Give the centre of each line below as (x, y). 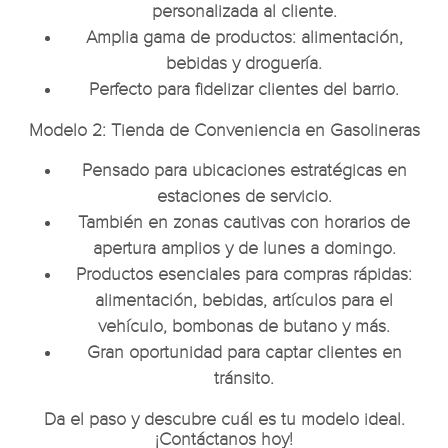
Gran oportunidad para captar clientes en (244, 353)
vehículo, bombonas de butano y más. (244, 327)
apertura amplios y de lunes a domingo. (244, 249)
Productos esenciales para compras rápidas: (244, 275)
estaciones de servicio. (244, 197)
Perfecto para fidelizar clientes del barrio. (244, 89)
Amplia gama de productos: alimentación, (244, 37)
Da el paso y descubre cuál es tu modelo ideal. (224, 419)
